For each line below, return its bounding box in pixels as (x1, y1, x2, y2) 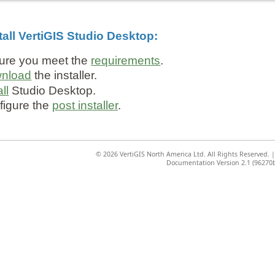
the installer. (31, 69, 98, 82)
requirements (91, 54, 161, 68)
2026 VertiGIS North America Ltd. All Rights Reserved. (101, 150, 270, 159)
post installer (52, 98, 118, 112)
